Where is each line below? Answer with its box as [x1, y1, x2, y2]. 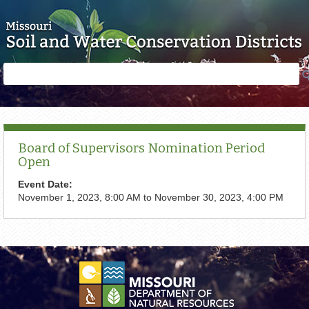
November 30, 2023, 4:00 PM [154, 191, 283, 203]
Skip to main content [106, 2, 203, 13]
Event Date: [18, 178, 75, 190]
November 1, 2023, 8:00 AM [18, 191, 141, 203]
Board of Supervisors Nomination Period [18, 141, 265, 156]
